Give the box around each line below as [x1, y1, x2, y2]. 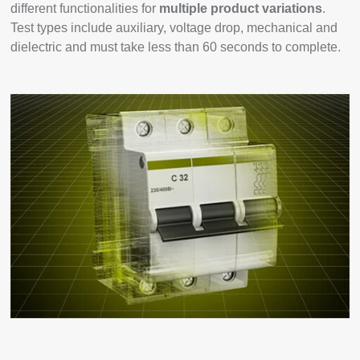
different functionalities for [10, 2, 157, 16]
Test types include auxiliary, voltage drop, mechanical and [10, 21, 338, 35]
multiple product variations [156, 2, 323, 16]
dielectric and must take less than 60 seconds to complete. [10, 40, 342, 55]
